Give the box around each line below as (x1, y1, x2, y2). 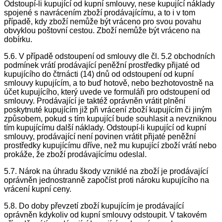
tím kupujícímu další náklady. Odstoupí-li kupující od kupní (4, 123, 206, 132)
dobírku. (4, 35, 32, 44)
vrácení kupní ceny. (4, 185, 71, 194)
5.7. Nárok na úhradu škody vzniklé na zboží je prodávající (4, 167, 208, 176)
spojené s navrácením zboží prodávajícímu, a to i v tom (4, 8, 195, 17)
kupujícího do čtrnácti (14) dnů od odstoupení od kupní (4, 70, 194, 79)
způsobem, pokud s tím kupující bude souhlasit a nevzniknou (4, 114, 217, 123)
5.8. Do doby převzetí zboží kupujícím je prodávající (4, 202, 184, 211)
